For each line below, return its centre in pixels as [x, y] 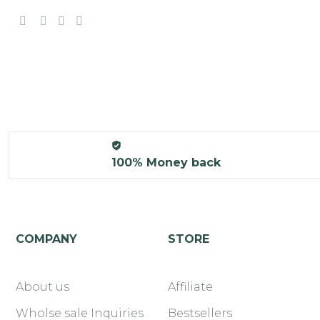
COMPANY [46, 239]
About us [42, 286]
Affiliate [190, 286]
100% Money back [166, 162]
